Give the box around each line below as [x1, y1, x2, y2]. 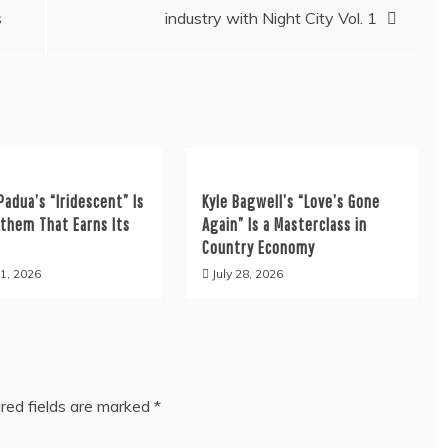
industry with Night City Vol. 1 [165, 8, 377, 28]
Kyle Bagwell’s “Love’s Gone [201, 191, 380, 212]
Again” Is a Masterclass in [201, 214, 367, 235]
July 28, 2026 [211, 266, 283, 281]
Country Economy [201, 237, 315, 258]
